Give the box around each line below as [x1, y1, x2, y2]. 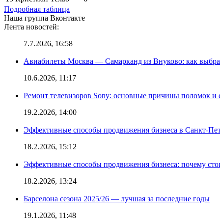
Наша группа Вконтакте [4, 13, 85, 22]
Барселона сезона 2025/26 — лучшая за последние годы [24, 194, 210, 203]
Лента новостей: [4, 22, 59, 31]
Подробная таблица [4, 4, 70, 13]
